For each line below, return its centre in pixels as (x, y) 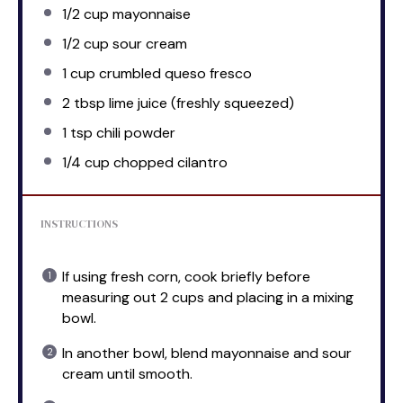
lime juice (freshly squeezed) (200, 103)
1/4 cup (86, 162)
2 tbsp (84, 103)
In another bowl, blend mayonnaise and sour (207, 353)
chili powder (134, 132)
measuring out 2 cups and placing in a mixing (208, 297)
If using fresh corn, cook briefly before (186, 276)
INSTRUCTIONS (79, 224)
